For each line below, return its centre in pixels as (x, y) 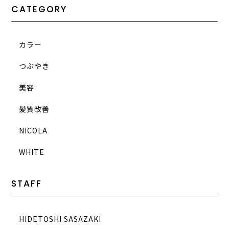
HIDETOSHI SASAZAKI (60, 219)
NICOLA (33, 130)
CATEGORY (39, 9)
